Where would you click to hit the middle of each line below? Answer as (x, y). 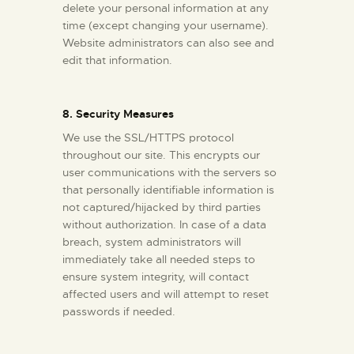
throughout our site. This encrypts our (161, 154)
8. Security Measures (118, 113)
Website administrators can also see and (168, 42)
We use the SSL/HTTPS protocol (148, 137)
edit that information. (117, 60)
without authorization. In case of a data (164, 224)
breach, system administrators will (152, 241)
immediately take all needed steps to (159, 259)
